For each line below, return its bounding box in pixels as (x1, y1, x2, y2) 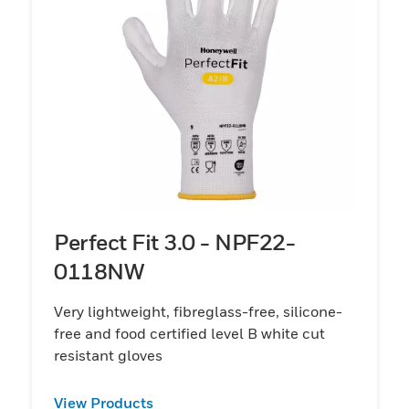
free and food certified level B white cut (54, 323, 325, 342)
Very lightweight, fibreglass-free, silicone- (54, 301, 342, 320)
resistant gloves (54, 345, 163, 364)
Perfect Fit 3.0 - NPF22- (54, 228, 295, 255)
